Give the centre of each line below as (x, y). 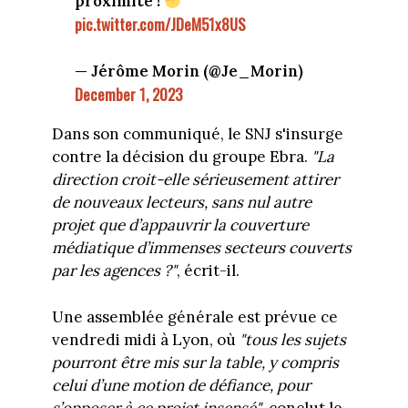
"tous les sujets (292, 339)
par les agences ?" (114, 271)
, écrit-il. (208, 271)
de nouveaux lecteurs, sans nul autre (181, 203)
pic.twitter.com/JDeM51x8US (160, 24)
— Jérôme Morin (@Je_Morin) (189, 71)
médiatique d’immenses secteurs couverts (201, 248)
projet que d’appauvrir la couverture (180, 225)
